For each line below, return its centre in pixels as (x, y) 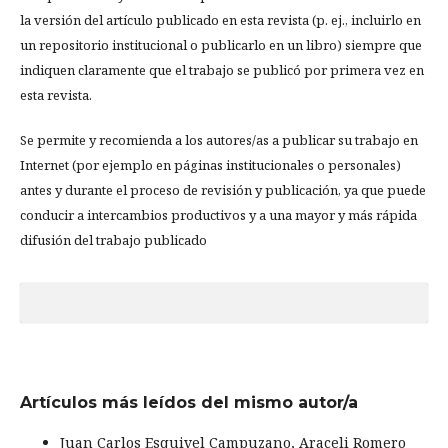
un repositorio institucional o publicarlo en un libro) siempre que (221, 45)
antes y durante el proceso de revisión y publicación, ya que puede (223, 190)
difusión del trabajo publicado (113, 240)
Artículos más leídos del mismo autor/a (189, 402)
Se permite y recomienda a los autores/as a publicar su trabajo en (219, 140)
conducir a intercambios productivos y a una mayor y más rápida (218, 215)
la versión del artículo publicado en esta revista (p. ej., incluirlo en (220, 20)
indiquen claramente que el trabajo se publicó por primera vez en (222, 70)
